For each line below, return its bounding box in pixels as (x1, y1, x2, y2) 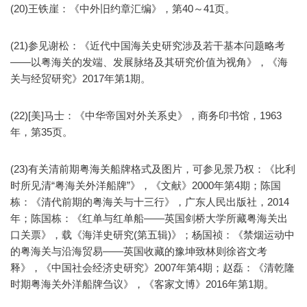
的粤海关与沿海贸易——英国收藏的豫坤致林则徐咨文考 (10, 245, 267, 258)
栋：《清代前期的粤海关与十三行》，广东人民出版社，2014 (10, 196, 289, 208)
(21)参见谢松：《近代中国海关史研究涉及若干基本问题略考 (10, 40, 285, 52)
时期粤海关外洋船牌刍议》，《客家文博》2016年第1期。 (10, 278, 274, 291)
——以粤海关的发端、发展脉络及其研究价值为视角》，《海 (10, 56, 288, 69)
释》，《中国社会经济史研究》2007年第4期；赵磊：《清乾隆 (10, 262, 295, 274)
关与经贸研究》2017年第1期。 (10, 73, 151, 85)
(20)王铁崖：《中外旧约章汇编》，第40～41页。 (10, 3, 235, 15)
